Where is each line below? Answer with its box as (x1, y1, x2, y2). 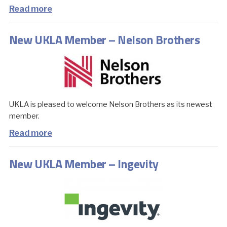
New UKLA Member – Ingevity (9, 154, 159, 173)
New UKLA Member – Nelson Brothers (9, 30, 200, 49)
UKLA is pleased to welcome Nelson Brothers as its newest (9, 100, 212, 109)
